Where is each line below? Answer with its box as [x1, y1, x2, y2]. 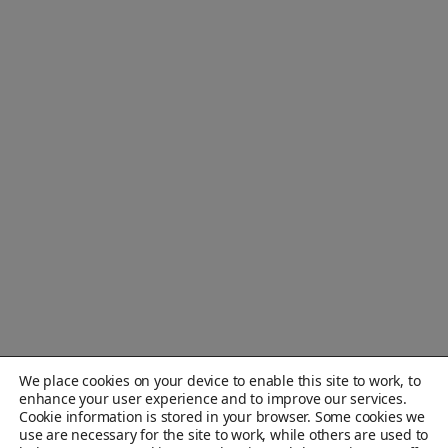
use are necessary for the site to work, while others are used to [19, 425, 429, 444]
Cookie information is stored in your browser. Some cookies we [19, 407, 425, 426]
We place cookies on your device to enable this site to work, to [19, 371, 421, 390]
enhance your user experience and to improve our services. [19, 389, 407, 408]
